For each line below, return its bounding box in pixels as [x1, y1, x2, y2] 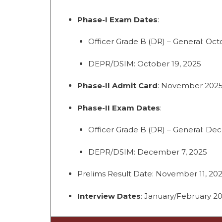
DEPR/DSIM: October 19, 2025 [88, 58, 201, 68]
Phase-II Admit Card [77, 81, 158, 91]
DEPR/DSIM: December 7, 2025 [88, 147, 207, 157]
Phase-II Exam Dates [77, 103, 160, 112]
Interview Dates [77, 191, 141, 201]
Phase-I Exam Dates [77, 14, 158, 24]
